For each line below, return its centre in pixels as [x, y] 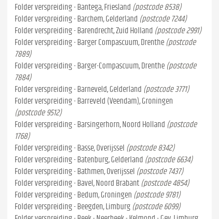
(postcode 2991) [178, 31]
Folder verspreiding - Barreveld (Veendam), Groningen [94, 101]
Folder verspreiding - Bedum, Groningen [73, 195]
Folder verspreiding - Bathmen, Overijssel [75, 171]
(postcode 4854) [165, 183]
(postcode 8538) [157, 7]
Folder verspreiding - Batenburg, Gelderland [79, 160]
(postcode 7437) [160, 171]
